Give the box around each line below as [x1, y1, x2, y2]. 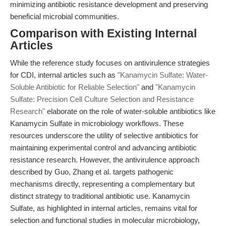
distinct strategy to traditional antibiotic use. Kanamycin [10, 192, 190, 200]
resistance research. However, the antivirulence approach [10, 155, 199, 164]
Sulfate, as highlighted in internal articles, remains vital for [10, 204, 197, 212]
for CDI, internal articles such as [10, 71, 118, 79]
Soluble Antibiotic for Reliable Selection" [10, 83, 139, 91]
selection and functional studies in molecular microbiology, [10, 216, 200, 224]
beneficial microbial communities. [10, 12, 119, 21]
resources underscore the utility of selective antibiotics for [10, 131, 198, 140]
